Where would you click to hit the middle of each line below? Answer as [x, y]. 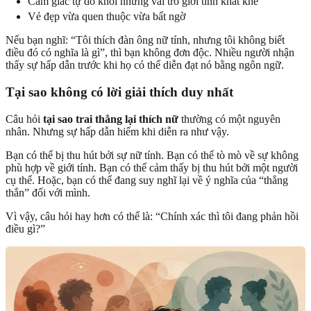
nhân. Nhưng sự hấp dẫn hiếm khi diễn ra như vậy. [117, 131]
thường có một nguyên [229, 119]
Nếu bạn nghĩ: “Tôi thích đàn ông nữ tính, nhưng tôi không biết [145, 40]
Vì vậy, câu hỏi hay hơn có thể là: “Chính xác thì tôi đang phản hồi [152, 216]
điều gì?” [25, 228]
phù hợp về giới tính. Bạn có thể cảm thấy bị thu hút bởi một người [152, 167]
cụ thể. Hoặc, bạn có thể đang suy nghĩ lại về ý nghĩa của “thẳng [147, 180]
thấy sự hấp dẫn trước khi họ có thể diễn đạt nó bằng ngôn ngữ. [145, 65]
